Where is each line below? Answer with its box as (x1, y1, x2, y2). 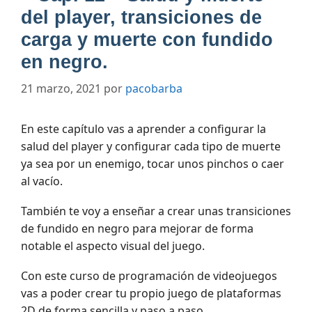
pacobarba (125, 81, 182, 97)
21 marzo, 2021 (21, 81, 101, 97)
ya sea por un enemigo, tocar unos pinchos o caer (21, 156, 284, 172)
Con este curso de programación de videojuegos (21, 267, 277, 283)
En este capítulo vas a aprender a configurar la (21, 121, 266, 137)
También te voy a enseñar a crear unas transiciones (21, 203, 291, 219)
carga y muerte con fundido (21, 29, 273, 51)
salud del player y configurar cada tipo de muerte (21, 139, 281, 155)
